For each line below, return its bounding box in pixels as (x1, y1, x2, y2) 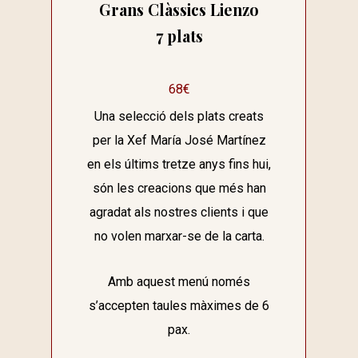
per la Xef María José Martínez (92, 133, 266, 149)
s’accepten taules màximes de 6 (89, 298, 269, 314)
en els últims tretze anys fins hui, (87, 157, 271, 173)
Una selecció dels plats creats (94, 109, 264, 125)
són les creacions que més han (92, 181, 266, 197)
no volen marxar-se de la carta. (93, 229, 265, 245)
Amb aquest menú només (108, 274, 250, 290)
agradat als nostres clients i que (89, 205, 268, 221)
